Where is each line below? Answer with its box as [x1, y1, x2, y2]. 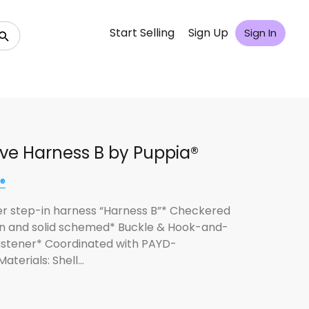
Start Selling [110, 25, 175, 41]
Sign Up [188, 25, 228, 41]
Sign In [244, 26, 277, 41]
